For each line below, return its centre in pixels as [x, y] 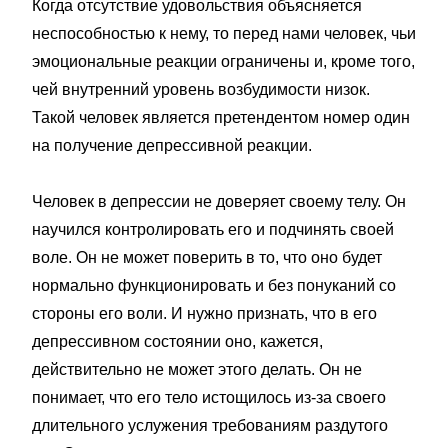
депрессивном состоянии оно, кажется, [177, 341]
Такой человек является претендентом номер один [221, 117]
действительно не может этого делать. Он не [197, 369]
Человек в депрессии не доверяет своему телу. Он [219, 201]
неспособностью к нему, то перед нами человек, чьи [224, 33]
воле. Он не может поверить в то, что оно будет [207, 257]
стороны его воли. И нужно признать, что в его [204, 313]
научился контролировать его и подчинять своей [213, 229]
